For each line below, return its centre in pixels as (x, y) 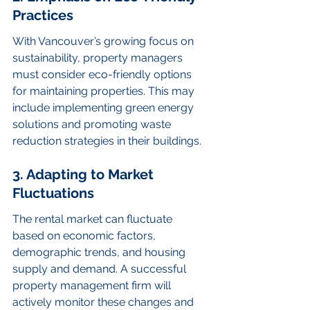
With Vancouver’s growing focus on (104, 42)
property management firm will (93, 286)
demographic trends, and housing (100, 253)
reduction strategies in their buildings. (107, 141)
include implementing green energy (104, 108)
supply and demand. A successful (101, 269)
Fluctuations (53, 193)
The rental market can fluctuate (94, 219)
